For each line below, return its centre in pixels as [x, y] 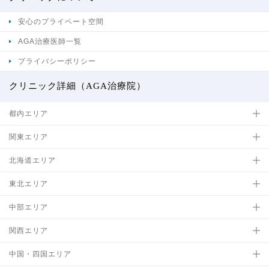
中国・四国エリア [40, 254]
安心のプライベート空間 [61, 22]
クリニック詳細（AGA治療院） [77, 86]
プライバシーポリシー [57, 62]
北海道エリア [32, 161]
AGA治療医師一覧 [50, 42]
